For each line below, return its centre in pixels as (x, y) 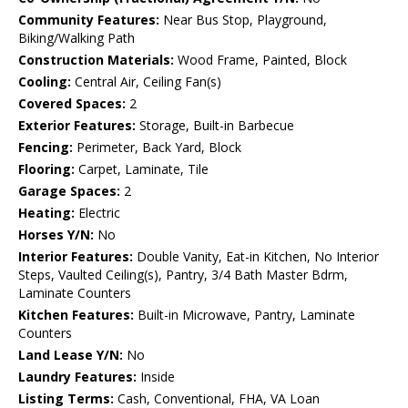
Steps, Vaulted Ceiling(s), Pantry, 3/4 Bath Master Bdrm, (183, 275)
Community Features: (89, 20)
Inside (156, 377)
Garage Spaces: (69, 191)
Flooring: (46, 169)
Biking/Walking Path (76, 38)
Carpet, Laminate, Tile (142, 169)
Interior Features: (76, 257)
